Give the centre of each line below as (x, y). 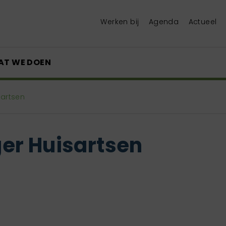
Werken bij (120, 22)
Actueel (203, 22)
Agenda (164, 22)
